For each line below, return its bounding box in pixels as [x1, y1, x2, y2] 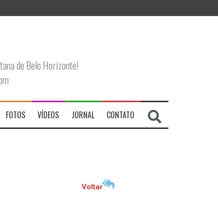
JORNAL [71, 109, 94, 121]
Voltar [82, 182, 103, 192]
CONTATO [107, 109, 135, 121]
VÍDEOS [37, 109, 59, 121]
